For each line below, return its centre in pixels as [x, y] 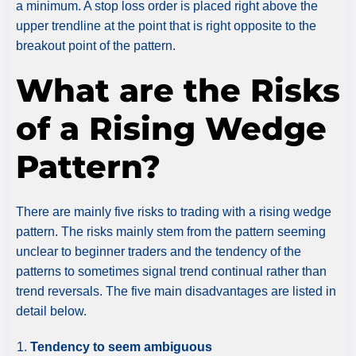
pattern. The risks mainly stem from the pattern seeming [171, 231]
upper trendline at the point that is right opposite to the [166, 25]
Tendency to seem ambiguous [123, 346]
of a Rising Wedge [171, 128]
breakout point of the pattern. [97, 45]
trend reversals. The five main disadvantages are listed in [176, 291]
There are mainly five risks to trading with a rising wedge [174, 211]
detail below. [51, 311]
